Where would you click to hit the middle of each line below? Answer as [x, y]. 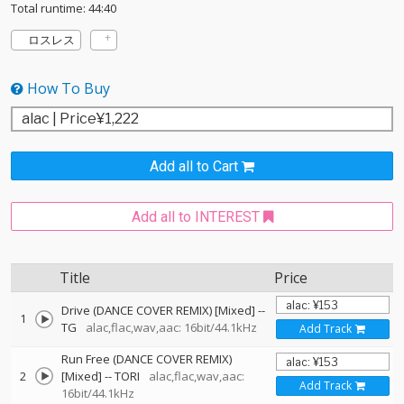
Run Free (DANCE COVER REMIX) [147, 359]
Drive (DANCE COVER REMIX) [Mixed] [158, 310]
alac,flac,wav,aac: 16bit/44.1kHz [168, 327]
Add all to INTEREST [195, 217]
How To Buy [67, 88]
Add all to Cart [194, 166]
